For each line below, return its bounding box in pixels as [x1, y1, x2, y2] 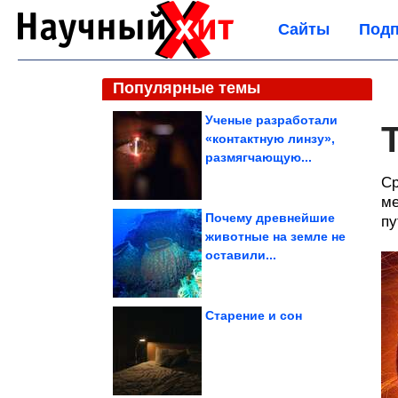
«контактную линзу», [205, 131, 335, 146]
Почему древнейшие [205, 211, 335, 225]
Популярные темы [113, 79, 260, 97]
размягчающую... [205, 150, 312, 164]
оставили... [205, 248, 276, 262]
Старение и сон [205, 308, 302, 322]
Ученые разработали [205, 113, 338, 127]
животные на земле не [205, 229, 346, 243]
